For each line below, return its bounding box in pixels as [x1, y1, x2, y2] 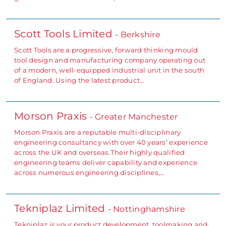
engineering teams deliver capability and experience [14, 158, 198, 166]
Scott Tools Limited [14, 27, 116, 40]
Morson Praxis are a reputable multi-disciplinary [14, 128, 181, 136]
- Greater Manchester [89, 111, 178, 122]
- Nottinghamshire [107, 204, 185, 214]
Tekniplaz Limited [14, 202, 108, 214]
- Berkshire [115, 29, 160, 39]
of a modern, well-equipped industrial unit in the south [14, 66, 205, 74]
